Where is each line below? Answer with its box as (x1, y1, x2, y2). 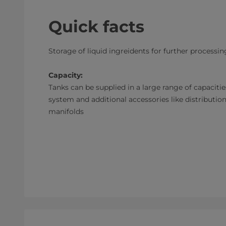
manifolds (48, 107, 84, 116)
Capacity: (48, 71, 83, 80)
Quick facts (48, 17, 144, 36)
